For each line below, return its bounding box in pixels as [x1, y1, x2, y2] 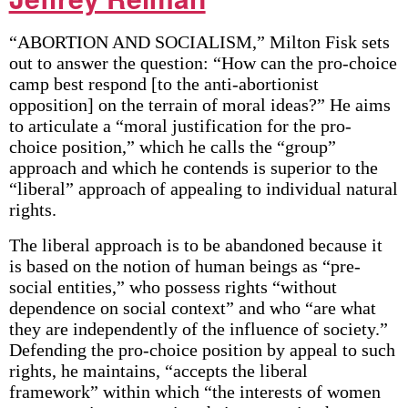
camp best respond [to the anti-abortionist [8, 74, 319, 94]
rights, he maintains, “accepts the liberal [8, 361, 308, 381]
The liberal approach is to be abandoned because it [8, 235, 382, 255]
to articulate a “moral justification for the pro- [8, 116, 352, 136]
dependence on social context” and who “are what [8, 298, 376, 318]
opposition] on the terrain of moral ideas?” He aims [8, 95, 391, 115]
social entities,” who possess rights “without [8, 277, 337, 297]
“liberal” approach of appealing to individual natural [8, 178, 398, 199]
